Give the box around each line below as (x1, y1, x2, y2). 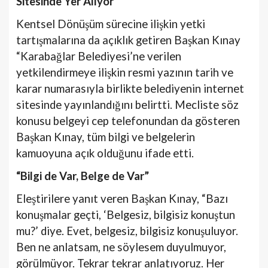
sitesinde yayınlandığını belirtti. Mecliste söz (16, 98, 239, 111)
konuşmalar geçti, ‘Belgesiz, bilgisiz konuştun (16, 208, 235, 221)
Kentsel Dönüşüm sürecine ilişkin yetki (16, 17, 205, 31)
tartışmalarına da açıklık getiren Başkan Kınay (16, 33, 240, 47)
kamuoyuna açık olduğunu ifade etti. (16, 146, 194, 160)
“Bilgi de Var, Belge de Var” (16, 169, 149, 182)
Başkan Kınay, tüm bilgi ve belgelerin (16, 130, 195, 144)
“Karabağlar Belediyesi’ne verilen (16, 49, 181, 63)
